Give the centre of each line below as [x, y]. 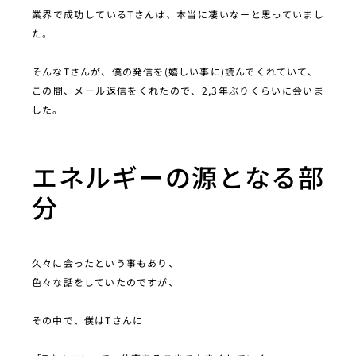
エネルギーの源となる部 [178, 176]
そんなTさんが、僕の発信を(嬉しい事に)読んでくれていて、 [175, 71]
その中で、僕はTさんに [88, 319]
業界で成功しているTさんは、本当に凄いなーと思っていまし [178, 14]
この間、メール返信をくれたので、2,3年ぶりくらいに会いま [178, 90]
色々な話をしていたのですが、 [105, 281]
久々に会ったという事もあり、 [105, 262]
